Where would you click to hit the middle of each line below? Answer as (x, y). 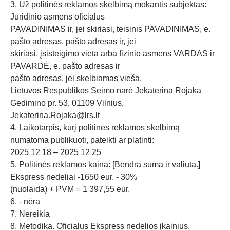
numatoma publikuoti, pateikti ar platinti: (82, 140)
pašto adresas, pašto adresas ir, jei (73, 41)
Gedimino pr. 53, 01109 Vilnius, (67, 103)
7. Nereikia (30, 214)
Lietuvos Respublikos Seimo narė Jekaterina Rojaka (106, 91)
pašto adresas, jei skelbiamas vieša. (76, 78)
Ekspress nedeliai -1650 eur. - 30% (74, 177)
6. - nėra (25, 202)
